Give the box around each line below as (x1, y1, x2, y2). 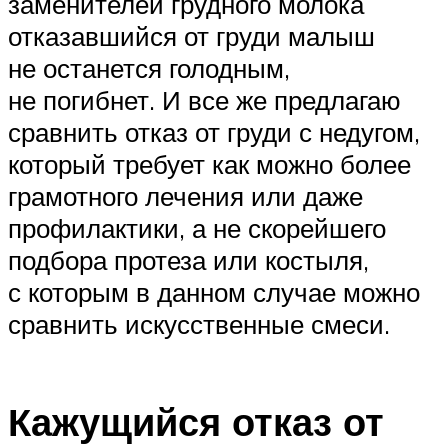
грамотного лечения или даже (8, 179, 363, 212)
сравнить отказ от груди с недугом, (8, 115, 420, 148)
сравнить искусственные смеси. (8, 307, 390, 340)
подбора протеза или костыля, (8, 243, 369, 276)
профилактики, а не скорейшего (8, 211, 386, 244)
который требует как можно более (8, 147, 411, 180)
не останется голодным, (8, 51, 290, 84)
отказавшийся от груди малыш (8, 19, 375, 52)
